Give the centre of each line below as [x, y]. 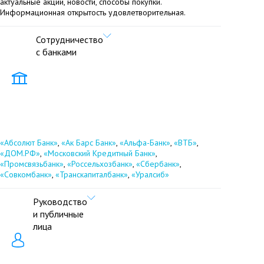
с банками [56, 52]
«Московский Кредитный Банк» [100, 154]
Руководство [60, 202]
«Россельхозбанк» [100, 164]
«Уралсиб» [150, 175]
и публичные [58, 214]
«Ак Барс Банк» [89, 143]
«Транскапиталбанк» [92, 175]
